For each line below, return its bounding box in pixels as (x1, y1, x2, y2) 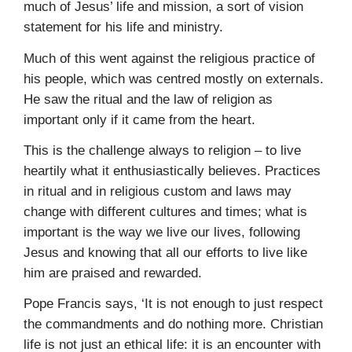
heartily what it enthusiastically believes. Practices (24, 163, 321, 178)
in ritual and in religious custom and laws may (24, 183, 291, 199)
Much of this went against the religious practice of (24, 50, 315, 66)
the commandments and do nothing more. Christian (24, 316, 323, 332)
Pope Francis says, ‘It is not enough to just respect (24, 295, 323, 311)
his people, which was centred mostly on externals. (24, 71, 324, 86)
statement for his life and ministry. (24, 20, 223, 35)
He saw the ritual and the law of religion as (24, 91, 273, 107)
